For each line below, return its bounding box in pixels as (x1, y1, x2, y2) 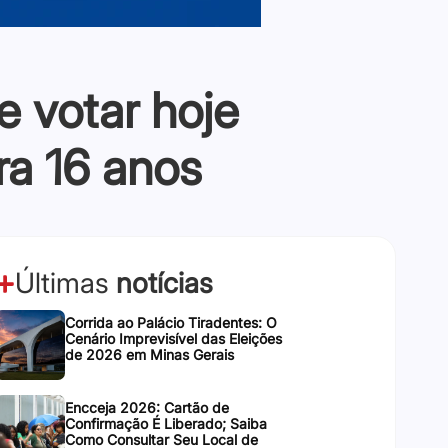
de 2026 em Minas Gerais (64, 346, 234, 363)
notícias (115, 266, 213, 300)
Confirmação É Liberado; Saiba (64, 415, 267, 432)
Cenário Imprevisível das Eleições (64, 330, 282, 347)
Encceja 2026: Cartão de (64, 399, 229, 416)
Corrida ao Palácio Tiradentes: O (64, 314, 277, 331)
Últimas (14, 266, 116, 300)
